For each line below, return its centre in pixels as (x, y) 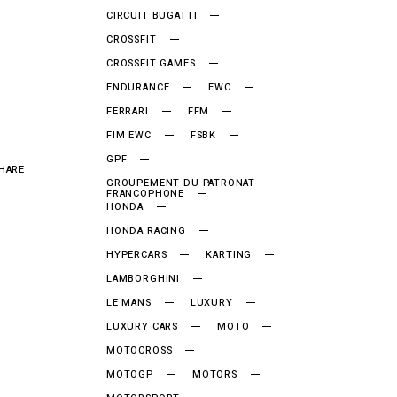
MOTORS (214, 374)
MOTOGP (130, 374)
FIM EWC (129, 135)
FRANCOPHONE (146, 194)
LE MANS (129, 303)
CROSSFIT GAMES (151, 63)
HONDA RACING (146, 231)
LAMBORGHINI (144, 279)
